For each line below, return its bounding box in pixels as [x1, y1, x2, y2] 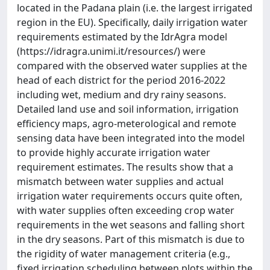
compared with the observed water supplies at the [17, 58, 247, 72]
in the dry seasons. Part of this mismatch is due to [17, 232, 245, 246]
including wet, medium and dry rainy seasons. [17, 87, 226, 101]
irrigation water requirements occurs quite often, [17, 189, 242, 202]
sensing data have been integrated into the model [17, 131, 245, 145]
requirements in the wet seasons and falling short [17, 218, 245, 231]
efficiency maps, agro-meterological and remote [17, 116, 236, 130]
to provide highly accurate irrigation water [17, 145, 210, 159]
